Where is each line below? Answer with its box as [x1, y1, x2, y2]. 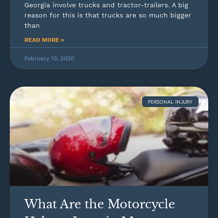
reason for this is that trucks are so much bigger [24, 11, 191, 19]
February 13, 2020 [24, 54, 74, 62]
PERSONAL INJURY [148, 98, 193, 105]
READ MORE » [24, 36, 64, 43]
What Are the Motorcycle [24, 197, 175, 211]
